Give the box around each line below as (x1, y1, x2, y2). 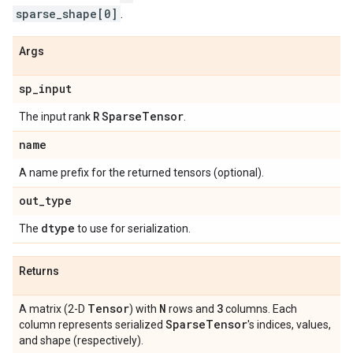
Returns (19, 265, 59, 277)
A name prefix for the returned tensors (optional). (19, 166, 264, 179)
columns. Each (223, 303, 297, 315)
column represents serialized (19, 318, 165, 331)
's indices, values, (247, 318, 331, 331)
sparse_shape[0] (16, 6, 117, 21)
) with (129, 303, 159, 315)
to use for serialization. (75, 222, 191, 235)
